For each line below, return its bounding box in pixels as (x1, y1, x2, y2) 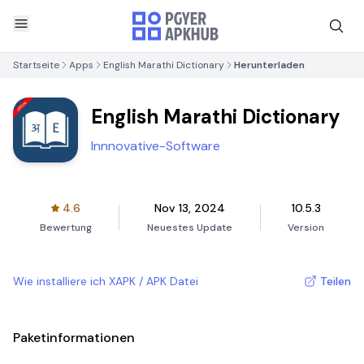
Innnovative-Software (91, 137, 220, 154)
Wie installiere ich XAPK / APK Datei (13, 274, 198, 288)
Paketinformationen (13, 329, 135, 346)
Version (288, 221, 325, 234)
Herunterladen (234, 58, 305, 71)
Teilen (320, 274, 351, 288)
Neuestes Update (146, 221, 232, 234)
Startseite (13, 58, 59, 71)
